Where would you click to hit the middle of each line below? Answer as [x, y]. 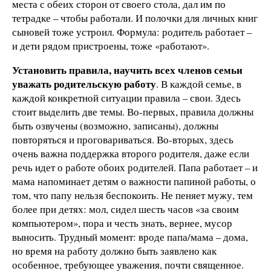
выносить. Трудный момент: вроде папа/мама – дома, [130, 237]
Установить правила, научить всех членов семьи [127, 70]
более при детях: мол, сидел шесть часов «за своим [126, 209]
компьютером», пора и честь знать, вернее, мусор [122, 223]
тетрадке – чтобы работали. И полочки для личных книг [135, 18]
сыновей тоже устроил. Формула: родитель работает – [132, 31]
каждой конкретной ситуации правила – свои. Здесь [126, 97]
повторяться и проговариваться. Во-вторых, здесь [123, 139]
